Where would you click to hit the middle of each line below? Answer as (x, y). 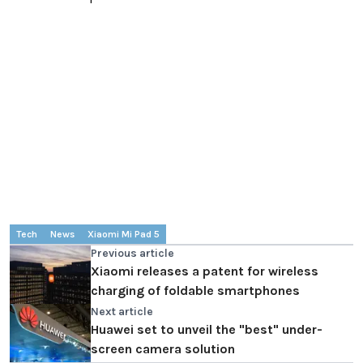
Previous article (132, 254)
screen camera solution (163, 349)
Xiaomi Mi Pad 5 (124, 235)
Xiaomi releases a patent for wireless (205, 271)
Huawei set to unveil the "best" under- (207, 330)
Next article (122, 312)
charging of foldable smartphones (195, 291)
